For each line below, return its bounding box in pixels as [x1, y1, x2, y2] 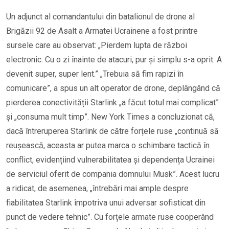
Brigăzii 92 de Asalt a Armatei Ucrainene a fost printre [6, 26, 198, 36]
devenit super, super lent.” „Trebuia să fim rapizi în [6, 68, 184, 79]
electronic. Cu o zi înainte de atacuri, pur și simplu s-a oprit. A [6, 54, 222, 64]
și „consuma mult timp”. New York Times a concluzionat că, [6, 111, 215, 122]
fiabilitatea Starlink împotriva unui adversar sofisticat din [6, 197, 205, 208]
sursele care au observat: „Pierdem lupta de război [6, 40, 187, 50]
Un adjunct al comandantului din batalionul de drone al [6, 11, 195, 21]
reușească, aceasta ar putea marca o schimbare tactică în [6, 140, 210, 150]
